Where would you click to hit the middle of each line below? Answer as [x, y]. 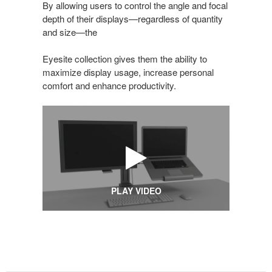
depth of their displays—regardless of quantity [133, 18]
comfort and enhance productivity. [109, 85]
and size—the [70, 32]
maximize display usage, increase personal [128, 72]
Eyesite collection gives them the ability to [125, 58]
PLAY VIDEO [136, 190]
